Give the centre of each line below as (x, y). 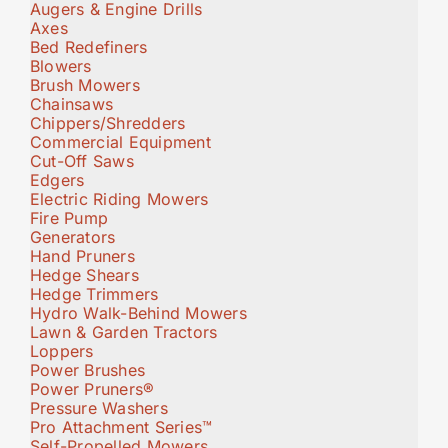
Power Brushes (88, 369)
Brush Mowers (85, 84)
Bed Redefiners (89, 46)
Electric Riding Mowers (119, 198)
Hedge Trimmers (94, 293)
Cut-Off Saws (82, 160)
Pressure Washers (99, 407)
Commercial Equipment (120, 141)
